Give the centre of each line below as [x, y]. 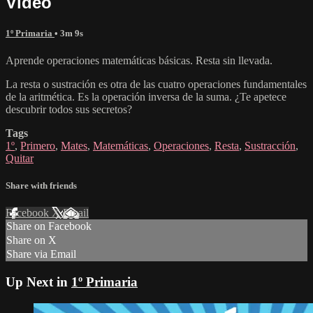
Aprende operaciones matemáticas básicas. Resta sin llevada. [139, 61]
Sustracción [270, 146]
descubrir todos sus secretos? [69, 110]
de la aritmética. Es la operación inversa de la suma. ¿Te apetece [146, 97]
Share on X [31, 240]
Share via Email [41, 254]
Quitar [20, 159]
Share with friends [41, 186]
